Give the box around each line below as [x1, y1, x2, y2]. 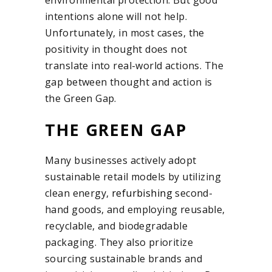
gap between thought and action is [45, 75, 212, 89]
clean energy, [45, 186, 112, 200]
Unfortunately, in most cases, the [45, 25, 205, 39]
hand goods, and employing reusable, [45, 202, 225, 216]
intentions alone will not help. [45, 9, 188, 23]
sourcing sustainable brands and [45, 251, 203, 265]
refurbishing [111, 186, 172, 200]
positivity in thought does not [45, 42, 188, 56]
